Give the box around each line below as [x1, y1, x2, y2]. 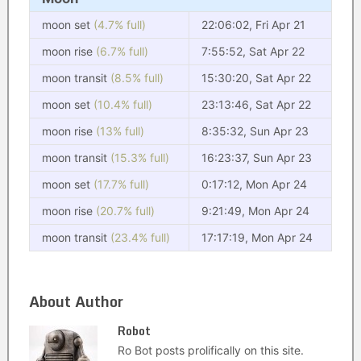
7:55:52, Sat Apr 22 [201, 44, 305, 58]
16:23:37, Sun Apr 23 [201, 151, 312, 164]
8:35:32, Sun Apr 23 [201, 124, 309, 138]
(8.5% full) [110, 71, 164, 85]
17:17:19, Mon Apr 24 [201, 230, 313, 244]
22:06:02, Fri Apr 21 [201, 18, 305, 31]
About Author [28, 289, 123, 313]
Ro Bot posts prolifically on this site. [117, 343, 304, 357]
